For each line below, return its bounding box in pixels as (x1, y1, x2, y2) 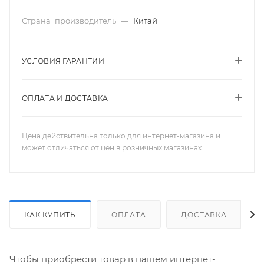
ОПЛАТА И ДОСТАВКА (22, 94, 108, 103)
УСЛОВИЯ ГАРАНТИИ (22, 57, 104, 65)
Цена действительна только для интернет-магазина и (22, 131, 220, 140)
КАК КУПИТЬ (24, 210, 76, 219)
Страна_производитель (22, 16, 118, 25)
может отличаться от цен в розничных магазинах (22, 143, 202, 152)
